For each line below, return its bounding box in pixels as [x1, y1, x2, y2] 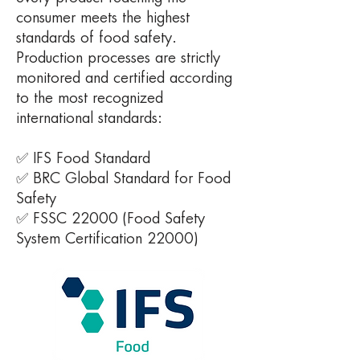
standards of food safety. [16, 31, 177, 46]
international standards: [16, 112, 162, 126]
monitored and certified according [16, 72, 232, 86]
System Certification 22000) [16, 232, 198, 247]
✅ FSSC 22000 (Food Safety [16, 212, 205, 227]
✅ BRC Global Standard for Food [16, 172, 231, 186]
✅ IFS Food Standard [16, 152, 150, 166]
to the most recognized [16, 92, 163, 106]
